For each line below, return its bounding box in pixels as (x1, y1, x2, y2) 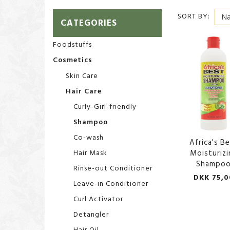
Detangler (73, 208, 109, 220)
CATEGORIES (61, 15, 117, 30)
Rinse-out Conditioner (73, 162, 152, 174)
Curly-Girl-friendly (73, 100, 137, 112)
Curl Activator (73, 193, 123, 205)
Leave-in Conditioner (73, 177, 148, 189)
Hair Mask (73, 146, 107, 159)
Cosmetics (53, 54, 92, 66)
